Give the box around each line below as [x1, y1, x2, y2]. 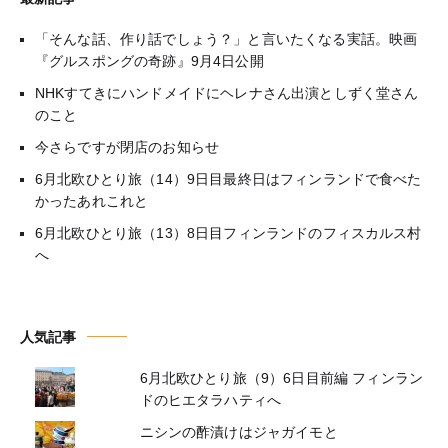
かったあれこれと [35, 192, 149, 209]
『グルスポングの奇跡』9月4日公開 [35, 52, 264, 69]
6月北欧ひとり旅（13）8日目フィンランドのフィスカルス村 [35, 224, 422, 241]
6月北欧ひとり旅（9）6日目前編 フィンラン [139, 369, 424, 386]
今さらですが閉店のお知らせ [35, 138, 220, 155]
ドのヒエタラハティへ [139, 391, 282, 408]
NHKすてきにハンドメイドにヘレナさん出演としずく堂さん [35, 84, 419, 101]
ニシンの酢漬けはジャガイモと [139, 423, 338, 440]
